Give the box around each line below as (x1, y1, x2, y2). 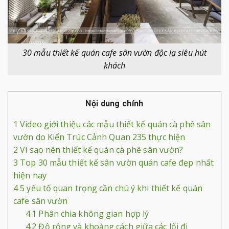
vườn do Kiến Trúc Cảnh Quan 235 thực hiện (13, 131, 186, 143)
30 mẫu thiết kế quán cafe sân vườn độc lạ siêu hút (22, 47, 207, 59)
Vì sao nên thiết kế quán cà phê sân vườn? (18, 144, 184, 155)
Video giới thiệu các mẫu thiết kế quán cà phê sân (18, 118, 211, 130)
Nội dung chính (85, 99, 144, 109)
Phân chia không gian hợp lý (36, 208, 149, 219)
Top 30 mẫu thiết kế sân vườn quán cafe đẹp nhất (18, 156, 214, 168)
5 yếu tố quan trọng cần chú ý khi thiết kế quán (18, 182, 202, 194)
